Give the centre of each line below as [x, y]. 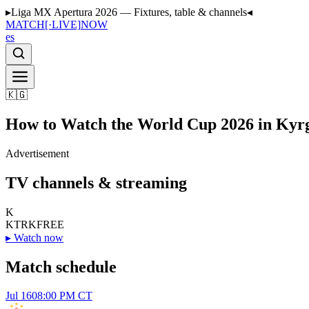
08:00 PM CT [62, 296]
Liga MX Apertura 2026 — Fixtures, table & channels [129, 12]
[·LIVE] [63, 24]
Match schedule [61, 267]
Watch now [39, 237]
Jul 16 [19, 296]
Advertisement [37, 153]
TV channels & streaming [96, 182]
